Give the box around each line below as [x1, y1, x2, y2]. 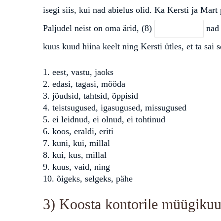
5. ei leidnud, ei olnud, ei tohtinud [43, 114, 165, 124]
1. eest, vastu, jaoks [43, 67, 113, 77]
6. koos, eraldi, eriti [43, 126, 113, 136]
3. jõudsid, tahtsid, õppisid [43, 91, 138, 101]
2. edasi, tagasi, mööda [43, 79, 125, 89]
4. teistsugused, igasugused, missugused [43, 103, 186, 112]
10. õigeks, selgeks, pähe [43, 174, 133, 184]
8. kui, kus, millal [43, 150, 107, 160]
